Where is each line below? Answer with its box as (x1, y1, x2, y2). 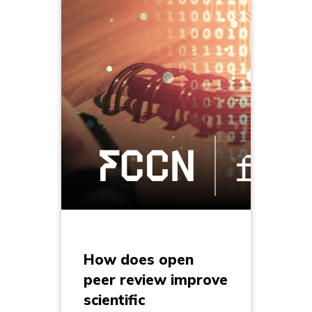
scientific (84, 290, 145, 311)
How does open (84, 250, 194, 270)
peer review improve (84, 270, 228, 290)
